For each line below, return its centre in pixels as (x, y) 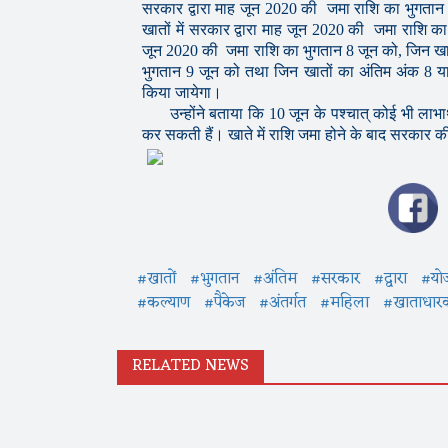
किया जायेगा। (182, 92)
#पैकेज (224, 303)
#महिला (344, 303)
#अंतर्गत (282, 303)
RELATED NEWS (190, 366)
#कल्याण (163, 303)
